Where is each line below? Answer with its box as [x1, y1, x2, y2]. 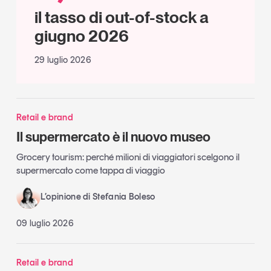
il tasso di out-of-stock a [34, 7, 209, 28]
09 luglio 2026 [16, 217, 74, 229]
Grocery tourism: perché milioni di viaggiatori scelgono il [16, 151, 240, 163]
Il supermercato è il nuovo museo [16, 129, 211, 145]
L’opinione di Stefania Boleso [40, 191, 155, 202]
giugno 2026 [34, 26, 129, 47]
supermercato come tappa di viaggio [16, 164, 165, 176]
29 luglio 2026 [34, 54, 92, 66]
